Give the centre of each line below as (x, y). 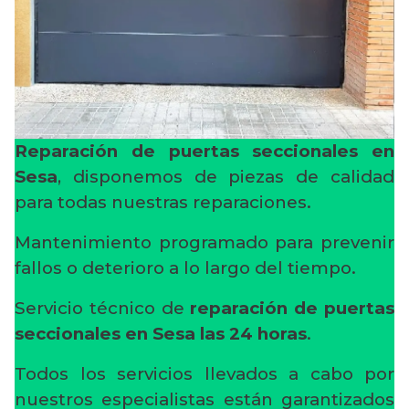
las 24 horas (253, 333)
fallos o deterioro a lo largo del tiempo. (185, 267)
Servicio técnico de (103, 308)
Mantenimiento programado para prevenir (204, 242)
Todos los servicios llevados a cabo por (204, 373)
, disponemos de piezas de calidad (226, 176)
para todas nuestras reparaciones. (163, 202)
